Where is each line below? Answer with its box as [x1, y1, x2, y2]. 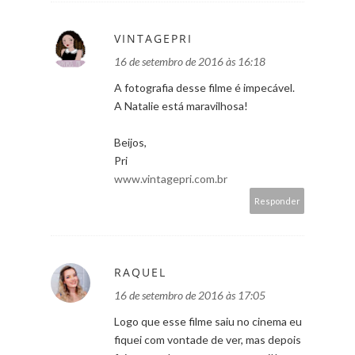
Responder [254, 195, 300, 206]
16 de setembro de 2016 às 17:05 [114, 288, 265, 302]
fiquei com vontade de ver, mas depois [114, 332, 301, 346]
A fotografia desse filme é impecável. [114, 80, 295, 94]
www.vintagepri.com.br [114, 171, 227, 185]
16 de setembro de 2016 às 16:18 [114, 54, 265, 68]
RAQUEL [114, 264, 166, 280]
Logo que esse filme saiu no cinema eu [114, 314, 302, 328]
